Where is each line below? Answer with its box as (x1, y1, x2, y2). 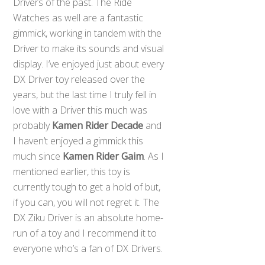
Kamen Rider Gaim (63, 150, 144, 163)
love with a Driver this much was (13, 104, 148, 117)
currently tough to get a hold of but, (13, 180, 161, 194)
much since (13, 150, 63, 163)
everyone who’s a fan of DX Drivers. (13, 242, 163, 256)
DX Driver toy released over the (13, 73, 146, 86)
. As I (144, 150, 164, 163)
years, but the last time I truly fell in (13, 88, 157, 102)
